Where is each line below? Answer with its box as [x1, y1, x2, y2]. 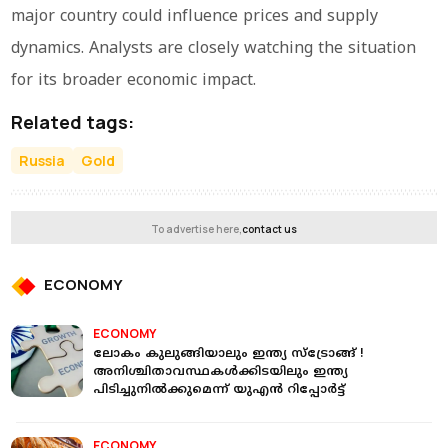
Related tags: [11, 109, 135, 134]
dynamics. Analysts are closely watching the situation [11, 38, 417, 59]
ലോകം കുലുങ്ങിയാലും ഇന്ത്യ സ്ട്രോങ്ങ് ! [93, 346, 365, 362]
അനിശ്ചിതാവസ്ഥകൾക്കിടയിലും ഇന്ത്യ [93, 364, 349, 380]
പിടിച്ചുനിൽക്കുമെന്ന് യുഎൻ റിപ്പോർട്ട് [93, 382, 346, 398]
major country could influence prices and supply [11, 6, 379, 27]
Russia [19, 150, 66, 170]
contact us [242, 221, 297, 236]
